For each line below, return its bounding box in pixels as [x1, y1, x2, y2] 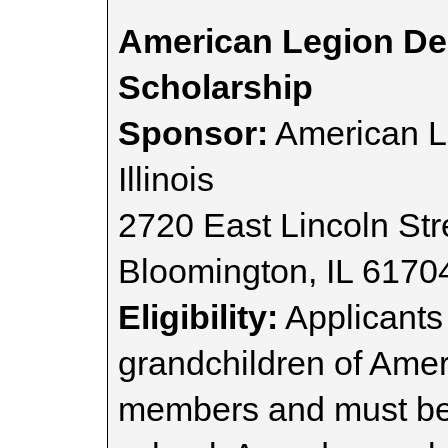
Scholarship [118, 68, 313, 106]
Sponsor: [118, 114, 268, 152]
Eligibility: [118, 298, 278, 336]
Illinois [118, 160, 214, 198]
